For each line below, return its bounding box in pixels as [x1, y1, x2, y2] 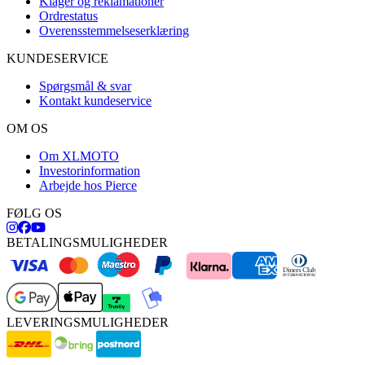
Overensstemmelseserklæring [39, 24, 189, 38]
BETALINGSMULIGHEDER [7, 235, 168, 250]
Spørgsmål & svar [39, 79, 131, 94]
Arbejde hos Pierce [39, 178, 137, 193]
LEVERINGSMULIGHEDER [7, 315, 169, 330]
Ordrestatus [39, 9, 98, 24]
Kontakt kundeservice [39, 94, 152, 108]
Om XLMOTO [39, 149, 119, 164]
